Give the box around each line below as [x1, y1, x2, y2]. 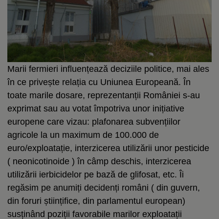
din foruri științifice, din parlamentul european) [7, 196, 185, 206]
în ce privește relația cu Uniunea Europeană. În [7, 77, 191, 87]
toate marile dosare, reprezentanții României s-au [7, 90, 200, 100]
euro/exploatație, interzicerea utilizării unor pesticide [7, 143, 209, 153]
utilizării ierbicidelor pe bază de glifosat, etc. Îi [7, 169, 184, 179]
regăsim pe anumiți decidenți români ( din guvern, [7, 182, 200, 193]
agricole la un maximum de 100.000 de [7, 130, 159, 140]
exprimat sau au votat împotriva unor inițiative [7, 103, 184, 113]
